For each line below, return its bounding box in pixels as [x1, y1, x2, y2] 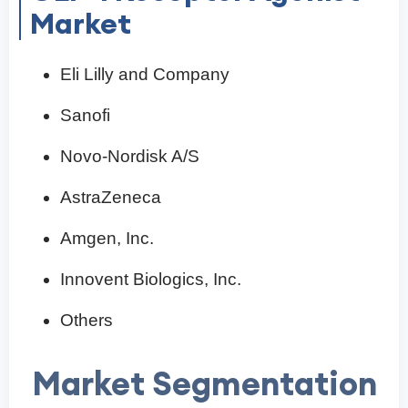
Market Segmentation [31, 362, 377, 405]
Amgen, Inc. [60, 229, 154, 249]
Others [60, 311, 113, 331]
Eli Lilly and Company [60, 65, 229, 85]
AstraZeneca [60, 188, 161, 208]
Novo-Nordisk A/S [60, 147, 199, 167]
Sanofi [60, 106, 110, 126]
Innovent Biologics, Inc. [60, 270, 241, 290]
